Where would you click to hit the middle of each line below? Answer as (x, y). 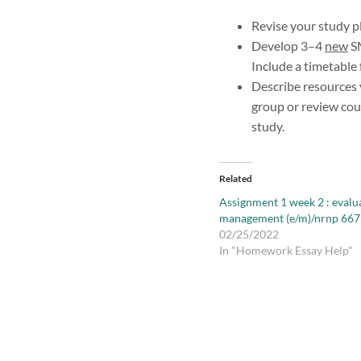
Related (236, 178)
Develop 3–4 (288, 45)
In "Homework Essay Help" (286, 250)
